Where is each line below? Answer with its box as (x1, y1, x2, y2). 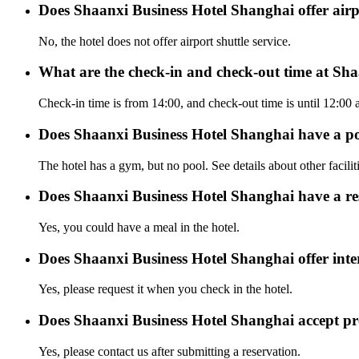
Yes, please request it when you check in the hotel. (38, 282, 292, 296)
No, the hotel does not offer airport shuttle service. (38, 34, 291, 48)
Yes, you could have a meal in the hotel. (38, 220, 240, 234)
